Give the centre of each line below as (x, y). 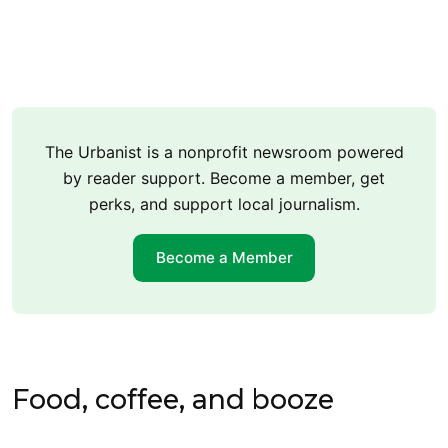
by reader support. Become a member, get (224, 177)
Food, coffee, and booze (173, 399)
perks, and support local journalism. (224, 203)
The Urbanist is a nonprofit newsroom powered (224, 151)
